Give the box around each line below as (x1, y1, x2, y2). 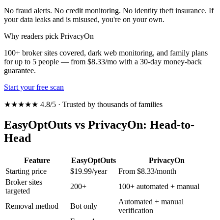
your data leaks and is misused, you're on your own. (4, 15, 165, 24)
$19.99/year (70, 167, 107, 176)
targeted (5, 187, 30, 195)
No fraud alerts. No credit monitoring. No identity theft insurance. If (4, 6, 214, 15)
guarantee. (4, 66, 36, 75)
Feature (24, 156, 50, 165)
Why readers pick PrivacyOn (4, 31, 94, 40)
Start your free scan (4, 82, 64, 91)
